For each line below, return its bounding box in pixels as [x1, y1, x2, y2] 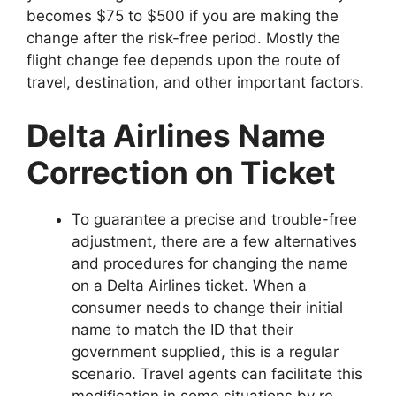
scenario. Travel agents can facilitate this [72, 364, 362, 383]
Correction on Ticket [27, 153, 336, 191]
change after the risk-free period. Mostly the [27, 29, 340, 48]
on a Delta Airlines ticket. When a [72, 276, 307, 294]
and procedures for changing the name [72, 254, 348, 272]
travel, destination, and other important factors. [27, 73, 364, 92]
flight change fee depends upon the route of [27, 51, 340, 70]
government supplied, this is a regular [72, 342, 339, 361]
